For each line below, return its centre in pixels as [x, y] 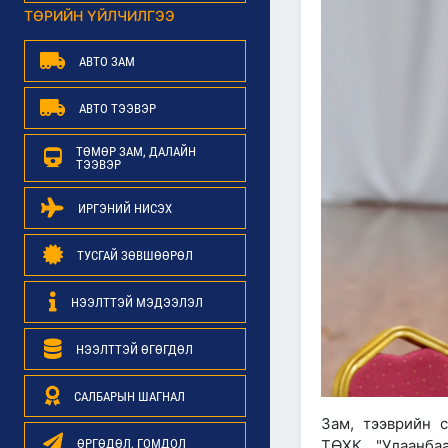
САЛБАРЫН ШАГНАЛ [129, 396]
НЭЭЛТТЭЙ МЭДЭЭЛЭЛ [136, 302]
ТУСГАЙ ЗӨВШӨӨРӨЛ [134, 255]
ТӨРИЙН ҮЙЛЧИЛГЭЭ [99, 15]
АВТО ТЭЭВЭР [117, 108]
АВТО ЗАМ [107, 61]
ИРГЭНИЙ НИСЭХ [125, 208]
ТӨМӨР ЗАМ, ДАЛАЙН [135, 151]
